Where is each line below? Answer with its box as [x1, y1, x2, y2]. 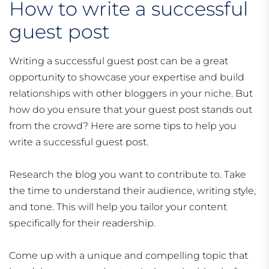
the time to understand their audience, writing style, [9, 185, 256, 197]
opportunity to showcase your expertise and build [9, 71, 244, 83]
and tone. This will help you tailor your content [9, 201, 227, 213]
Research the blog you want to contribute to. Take [9, 169, 246, 181]
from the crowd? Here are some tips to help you [9, 120, 237, 132]
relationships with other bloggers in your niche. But [9, 88, 253, 100]
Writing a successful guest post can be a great [9, 55, 228, 67]
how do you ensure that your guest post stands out [9, 104, 252, 116]
